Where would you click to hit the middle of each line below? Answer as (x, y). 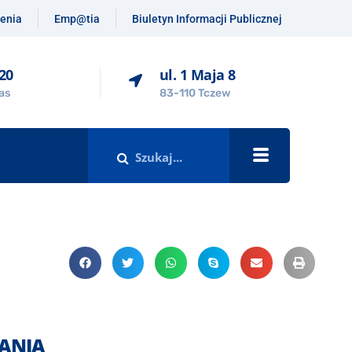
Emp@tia (77, 19)
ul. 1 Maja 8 (197, 74)
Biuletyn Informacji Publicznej (207, 19)
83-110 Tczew (194, 93)
